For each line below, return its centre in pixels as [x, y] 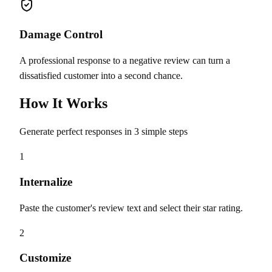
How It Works [63, 104]
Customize [45, 258]
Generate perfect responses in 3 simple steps [104, 132]
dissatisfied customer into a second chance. [101, 75]
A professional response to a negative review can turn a [125, 60]
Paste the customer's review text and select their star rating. [131, 208]
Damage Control [61, 34]
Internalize [46, 182]
